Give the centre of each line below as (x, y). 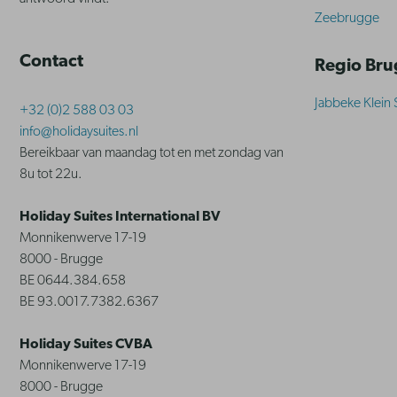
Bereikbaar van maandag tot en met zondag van (152, 154)
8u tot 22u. (51, 175)
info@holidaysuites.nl (79, 132)
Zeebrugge (347, 19)
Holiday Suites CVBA (86, 345)
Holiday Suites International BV (120, 218)
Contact (51, 62)
